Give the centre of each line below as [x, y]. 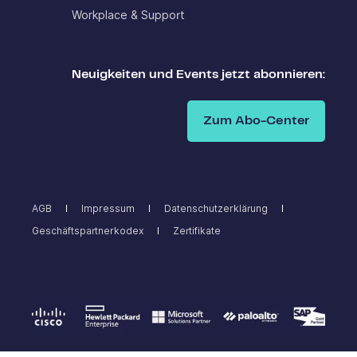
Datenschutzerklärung [216, 209]
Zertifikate [197, 231]
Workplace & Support [128, 16]
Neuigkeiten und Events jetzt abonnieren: [198, 74]
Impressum [108, 209]
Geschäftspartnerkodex [88, 231]
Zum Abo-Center [256, 120]
